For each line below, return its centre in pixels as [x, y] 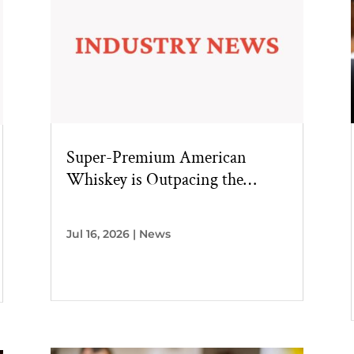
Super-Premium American [156, 158]
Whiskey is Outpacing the [154, 180]
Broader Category [126, 202]
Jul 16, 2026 [98, 234]
